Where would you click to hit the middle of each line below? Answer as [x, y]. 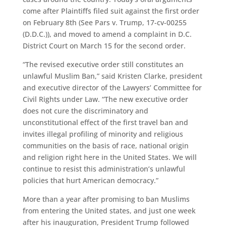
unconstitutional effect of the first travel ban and [105, 122]
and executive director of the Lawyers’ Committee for [112, 88]
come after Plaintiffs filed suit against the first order [111, 11]
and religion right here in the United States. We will [109, 157]
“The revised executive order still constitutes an [103, 64]
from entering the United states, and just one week [109, 211]
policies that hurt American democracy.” [90, 180]
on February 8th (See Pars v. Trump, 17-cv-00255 [104, 22]
